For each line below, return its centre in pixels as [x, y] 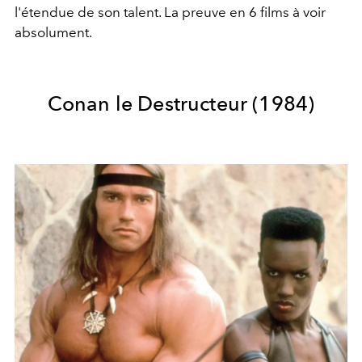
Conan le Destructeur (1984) [181, 103]
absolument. [53, 32]
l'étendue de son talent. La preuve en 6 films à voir [170, 12]
